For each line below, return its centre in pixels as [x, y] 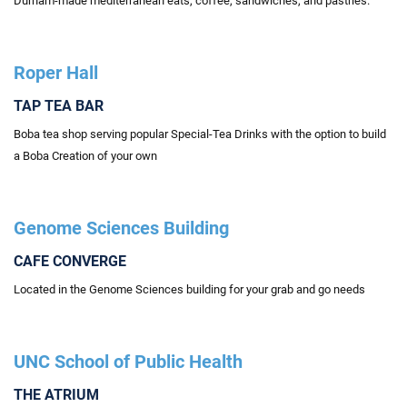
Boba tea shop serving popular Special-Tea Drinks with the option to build [200, 134]
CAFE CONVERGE [70, 261]
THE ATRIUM [56, 395]
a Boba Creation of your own [85, 156]
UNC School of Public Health [128, 362]
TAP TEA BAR [59, 106]
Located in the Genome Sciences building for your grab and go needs [189, 289]
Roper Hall [56, 73]
